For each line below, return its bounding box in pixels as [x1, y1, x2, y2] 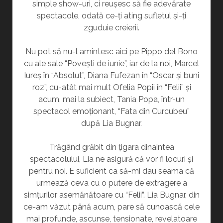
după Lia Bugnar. [81, 118, 142, 128]
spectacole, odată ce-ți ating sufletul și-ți [37, 11, 186, 20]
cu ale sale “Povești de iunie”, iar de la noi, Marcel [24, 59, 199, 68]
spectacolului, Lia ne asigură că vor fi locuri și [30, 154, 193, 164]
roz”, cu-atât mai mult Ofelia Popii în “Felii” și [32, 83, 191, 92]
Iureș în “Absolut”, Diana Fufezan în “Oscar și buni [24, 71, 199, 80]
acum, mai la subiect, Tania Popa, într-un [38, 95, 185, 104]
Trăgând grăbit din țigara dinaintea [49, 142, 174, 152]
